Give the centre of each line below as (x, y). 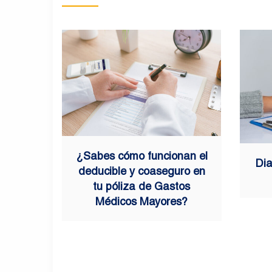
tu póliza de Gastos (142, 186)
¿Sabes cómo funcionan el (141, 155)
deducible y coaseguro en (141, 171)
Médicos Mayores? (142, 201)
